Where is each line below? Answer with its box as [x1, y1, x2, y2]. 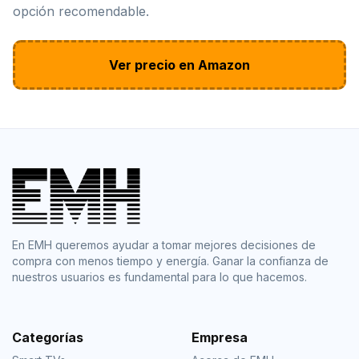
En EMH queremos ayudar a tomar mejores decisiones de [12, 237, 316, 252]
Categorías [12, 329, 83, 345]
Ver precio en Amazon [109, 57, 250, 74]
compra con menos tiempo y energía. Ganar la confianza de [12, 253, 329, 268]
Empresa [192, 329, 248, 345]
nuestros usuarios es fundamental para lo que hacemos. [12, 269, 307, 284]
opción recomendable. [13, 3, 149, 20]
